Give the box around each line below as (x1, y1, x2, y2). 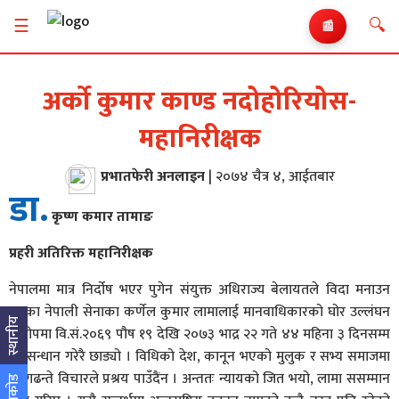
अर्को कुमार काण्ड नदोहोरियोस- (43, 79, 356, 124)
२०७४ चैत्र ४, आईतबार (215, 164, 335, 189)
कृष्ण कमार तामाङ (48, 205, 153, 229)
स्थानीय (2, 315, 26, 356)
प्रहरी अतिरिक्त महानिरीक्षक (9, 241, 153, 265)
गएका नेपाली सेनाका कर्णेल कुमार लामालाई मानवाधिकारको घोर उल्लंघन (9, 300, 390, 324)
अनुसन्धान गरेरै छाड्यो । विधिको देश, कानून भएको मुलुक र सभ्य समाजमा (9, 345, 390, 369)
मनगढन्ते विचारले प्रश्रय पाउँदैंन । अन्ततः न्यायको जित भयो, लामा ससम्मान (9, 367, 390, 391)
